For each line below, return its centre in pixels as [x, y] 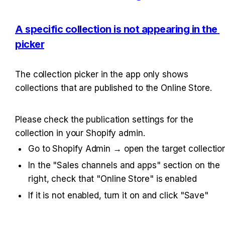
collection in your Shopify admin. [80, 133]
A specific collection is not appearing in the [116, 29]
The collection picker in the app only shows [102, 75]
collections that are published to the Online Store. [114, 88]
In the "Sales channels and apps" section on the [124, 165]
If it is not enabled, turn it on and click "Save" [119, 196]
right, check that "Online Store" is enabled [113, 179]
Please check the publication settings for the [104, 120]
